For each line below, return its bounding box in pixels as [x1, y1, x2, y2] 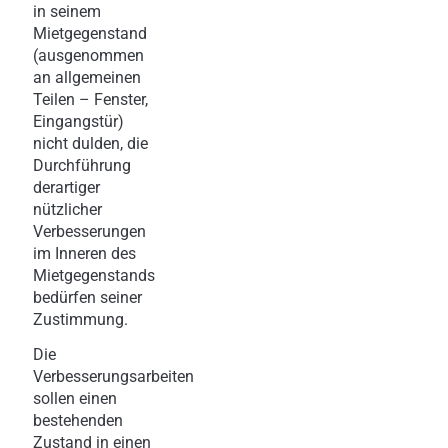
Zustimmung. [33, 309, 128, 329]
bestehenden [33, 410, 123, 430]
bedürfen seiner [33, 287, 142, 307]
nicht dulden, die [33, 133, 148, 153]
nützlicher [33, 199, 102, 219]
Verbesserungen [33, 221, 146, 241]
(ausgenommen [33, 45, 144, 65]
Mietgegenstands [33, 265, 155, 285]
